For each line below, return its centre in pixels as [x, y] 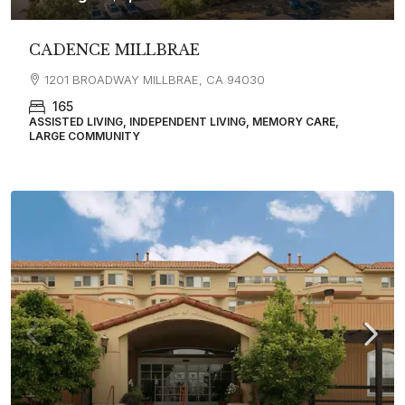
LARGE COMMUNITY [85, 137]
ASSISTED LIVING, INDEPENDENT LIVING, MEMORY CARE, [184, 122]
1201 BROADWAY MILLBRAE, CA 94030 [155, 80]
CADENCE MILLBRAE [114, 50]
